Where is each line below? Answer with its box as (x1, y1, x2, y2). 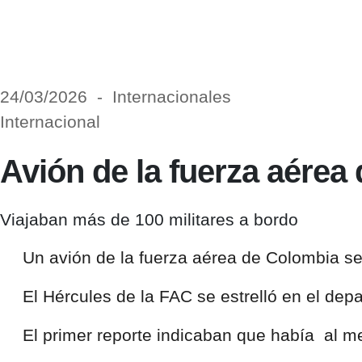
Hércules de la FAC (42, 287, 192, 306)
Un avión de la (22, 248, 134, 267)
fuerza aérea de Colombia (133, 248, 344, 267)
